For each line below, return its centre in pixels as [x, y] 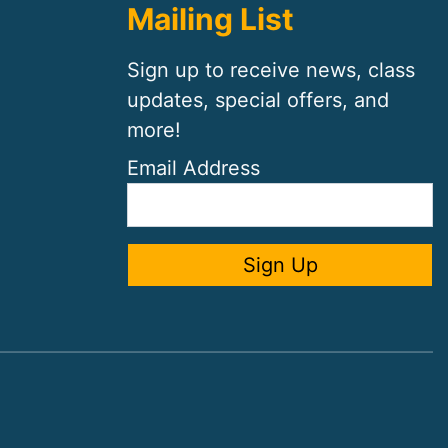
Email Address [193, 167]
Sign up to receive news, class [271, 69]
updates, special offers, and [258, 99]
